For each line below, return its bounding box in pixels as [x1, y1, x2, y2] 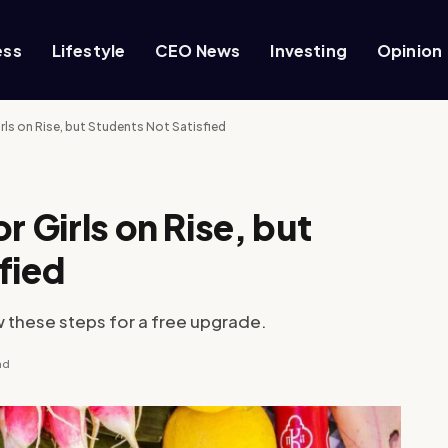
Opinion [376, 39, 443, 61]
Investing [270, 39, 347, 61]
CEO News [155, 39, 241, 61]
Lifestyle [51, 39, 126, 61]
